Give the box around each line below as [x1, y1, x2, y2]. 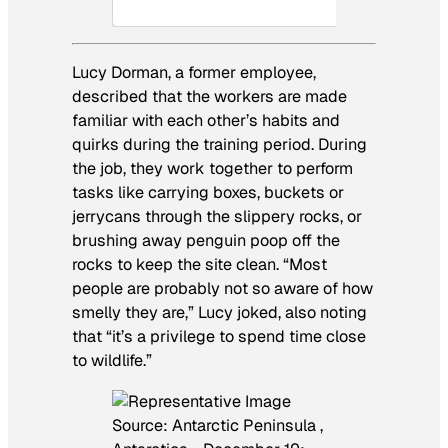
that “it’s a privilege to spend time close [72, 326, 366, 348]
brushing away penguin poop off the [72, 230, 340, 252]
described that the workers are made [72, 86, 347, 108]
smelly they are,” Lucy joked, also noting [72, 302, 367, 324]
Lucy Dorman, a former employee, [72, 62, 316, 84]
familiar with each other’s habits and [72, 110, 340, 132]
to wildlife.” [72, 350, 152, 372]
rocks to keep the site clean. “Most [72, 254, 327, 276]
